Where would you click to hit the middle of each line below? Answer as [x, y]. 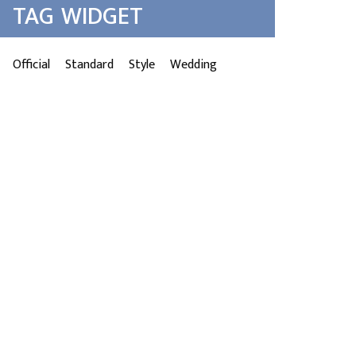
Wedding [193, 65]
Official [31, 65]
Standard [89, 65]
